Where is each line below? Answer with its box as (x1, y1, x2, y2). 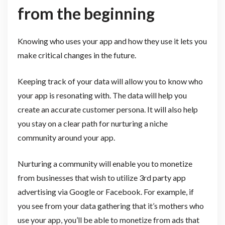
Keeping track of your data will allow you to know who (17, 76, 203, 86)
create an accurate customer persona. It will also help (17, 104, 198, 115)
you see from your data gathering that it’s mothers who (17, 201, 204, 211)
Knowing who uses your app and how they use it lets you (17, 36, 207, 46)
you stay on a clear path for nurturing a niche (17, 119, 168, 129)
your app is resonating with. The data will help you (17, 90, 187, 100)
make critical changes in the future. (17, 50, 136, 60)
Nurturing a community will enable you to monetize (17, 159, 192, 169)
